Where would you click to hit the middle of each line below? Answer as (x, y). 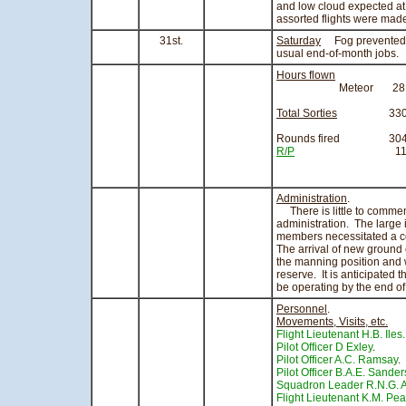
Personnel (302, 309)
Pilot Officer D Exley (324, 347)
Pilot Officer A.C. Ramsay (337, 360)
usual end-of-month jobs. (338, 53)
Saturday (299, 41)
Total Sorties (307, 113)
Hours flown (306, 75)
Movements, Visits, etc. (332, 322)
